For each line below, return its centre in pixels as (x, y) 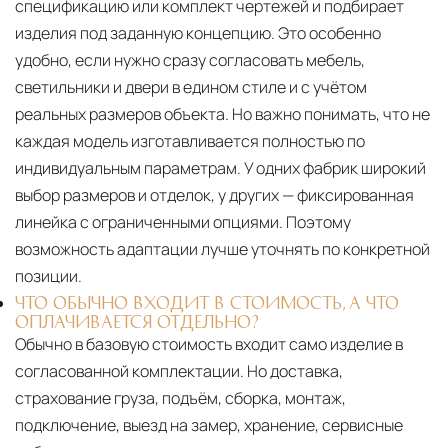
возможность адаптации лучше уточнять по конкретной (222, 248)
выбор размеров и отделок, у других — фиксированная (214, 194)
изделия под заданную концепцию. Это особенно (198, 32)
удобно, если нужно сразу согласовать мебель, (190, 59)
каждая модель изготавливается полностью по (190, 140)
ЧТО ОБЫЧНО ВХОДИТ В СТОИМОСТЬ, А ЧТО (207, 301)
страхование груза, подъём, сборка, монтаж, (180, 397)
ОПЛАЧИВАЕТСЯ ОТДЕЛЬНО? (137, 320)
